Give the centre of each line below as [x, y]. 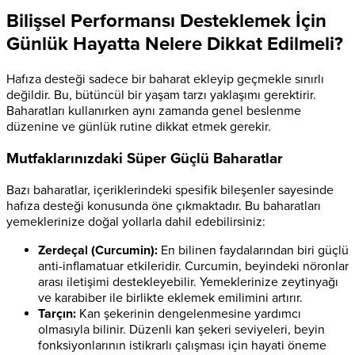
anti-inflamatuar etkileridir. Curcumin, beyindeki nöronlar [193, 266]
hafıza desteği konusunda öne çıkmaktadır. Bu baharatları [164, 206]
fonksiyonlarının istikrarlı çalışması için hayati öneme [182, 345]
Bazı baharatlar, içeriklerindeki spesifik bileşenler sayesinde [170, 190]
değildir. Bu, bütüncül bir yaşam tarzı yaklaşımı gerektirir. [161, 95]
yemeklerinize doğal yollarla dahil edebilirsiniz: [136, 221]
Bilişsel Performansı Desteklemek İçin [166, 21]
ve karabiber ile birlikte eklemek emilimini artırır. [170, 298]
